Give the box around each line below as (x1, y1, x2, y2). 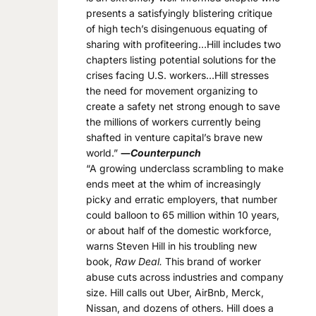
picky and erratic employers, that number (86, 193, 277, 205)
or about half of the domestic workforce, (86, 224, 272, 236)
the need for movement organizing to (86, 85, 257, 97)
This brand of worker (162, 255, 261, 267)
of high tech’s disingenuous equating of (86, 23, 267, 35)
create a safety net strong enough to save (86, 100, 280, 112)
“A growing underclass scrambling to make (86, 162, 284, 174)
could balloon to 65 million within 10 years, (86, 209, 279, 221)
